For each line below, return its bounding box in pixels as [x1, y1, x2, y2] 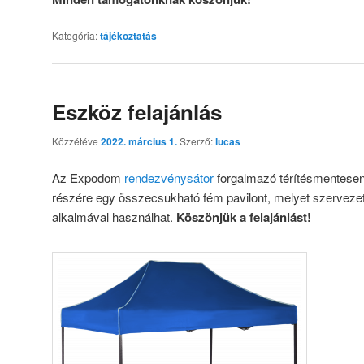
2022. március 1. [101, 133, 177, 149]
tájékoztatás [100, 28, 157, 44]
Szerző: [180, 133, 215, 148]
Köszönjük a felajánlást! [176, 208, 311, 227]
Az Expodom [52, 169, 124, 187]
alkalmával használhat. [52, 208, 176, 226]
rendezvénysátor [124, 169, 214, 187]
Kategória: [52, 28, 97, 43]
